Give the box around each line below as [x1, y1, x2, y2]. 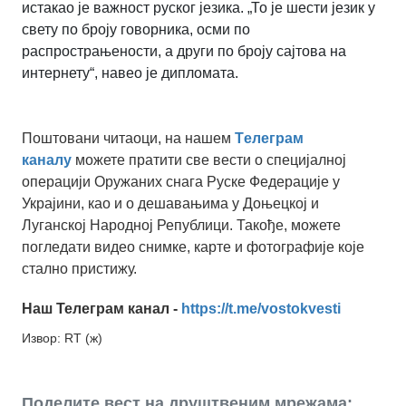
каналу [22, 151, 72, 168]
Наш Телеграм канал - [22, 300, 181, 316]
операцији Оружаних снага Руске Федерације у [22, 173, 340, 189]
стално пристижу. [22, 260, 137, 276]
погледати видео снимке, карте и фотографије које [22, 238, 364, 255]
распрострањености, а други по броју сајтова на [22, 43, 346, 59]
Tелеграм [235, 130, 304, 146]
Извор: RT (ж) [22, 330, 102, 345]
